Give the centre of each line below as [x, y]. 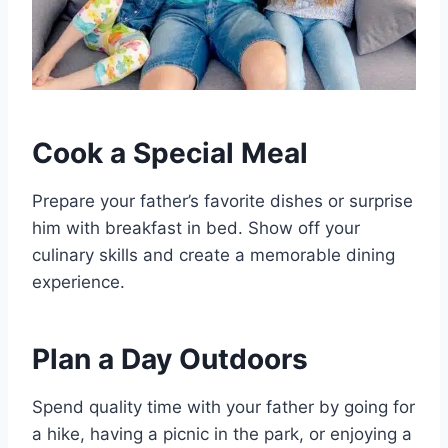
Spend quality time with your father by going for [223, 407]
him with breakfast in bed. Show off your [196, 228]
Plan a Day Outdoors [170, 359]
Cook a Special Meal [170, 153]
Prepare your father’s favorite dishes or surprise [222, 201]
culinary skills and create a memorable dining [213, 255]
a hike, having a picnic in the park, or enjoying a [222, 434]
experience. [78, 282]
